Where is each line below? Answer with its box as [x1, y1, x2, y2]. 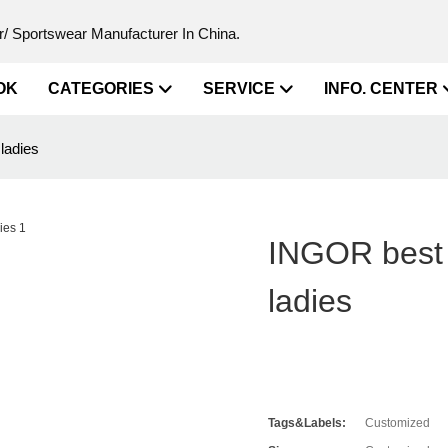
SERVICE [202, 80, 275, 97]
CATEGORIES [47, 80, 154, 97]
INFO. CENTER [323, 80, 438, 97]
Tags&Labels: [268, 416, 347, 431]
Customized [365, 416, 431, 431]
